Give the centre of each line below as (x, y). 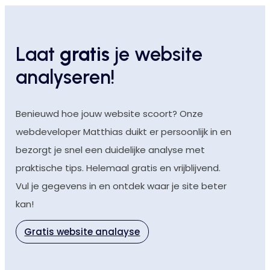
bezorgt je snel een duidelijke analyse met (110, 149)
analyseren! (65, 77)
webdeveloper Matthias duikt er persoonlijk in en (123, 131)
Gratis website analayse (82, 231)
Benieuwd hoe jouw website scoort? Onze (109, 113)
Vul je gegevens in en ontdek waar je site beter (121, 186)
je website (156, 54)
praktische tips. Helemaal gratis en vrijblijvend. (118, 168)
